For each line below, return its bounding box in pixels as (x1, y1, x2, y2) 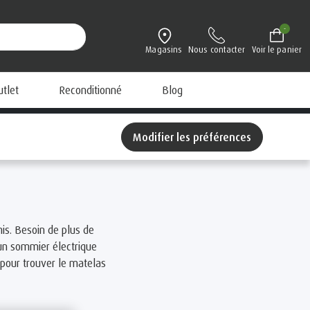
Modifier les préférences (142, 130, 251, 144)
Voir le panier (251, 44, 302, 55)
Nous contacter (188, 44, 246, 55)
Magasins (145, 44, 183, 55)
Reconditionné (59, 83, 122, 97)
